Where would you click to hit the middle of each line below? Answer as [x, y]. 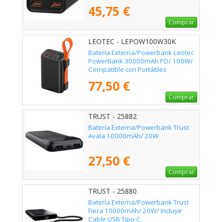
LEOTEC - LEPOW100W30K [132, 42]
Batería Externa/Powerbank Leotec [141, 53]
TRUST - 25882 [112, 116]
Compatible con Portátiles [127, 70]
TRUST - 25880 [112, 191]
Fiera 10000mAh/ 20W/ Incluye [135, 211]
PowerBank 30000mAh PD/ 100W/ [140, 61]
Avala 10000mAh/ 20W [123, 136]
